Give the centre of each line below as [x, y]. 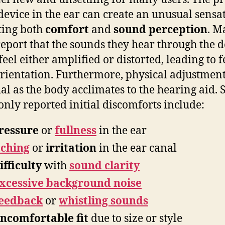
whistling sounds [103, 201]
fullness [76, 131]
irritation [71, 148]
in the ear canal [137, 148]
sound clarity [104, 166]
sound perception [160, 30]
